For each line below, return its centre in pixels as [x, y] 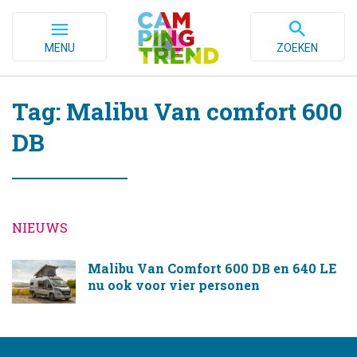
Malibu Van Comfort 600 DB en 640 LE [212, 268]
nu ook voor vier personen [174, 285]
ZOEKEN [298, 48]
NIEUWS [40, 228]
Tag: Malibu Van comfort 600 [177, 111]
